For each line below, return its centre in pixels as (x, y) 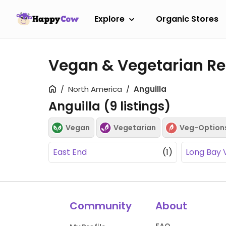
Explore (109, 19)
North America (95, 89)
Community (101, 206)
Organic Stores (187, 19)
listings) (144, 106)
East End (70, 152)
